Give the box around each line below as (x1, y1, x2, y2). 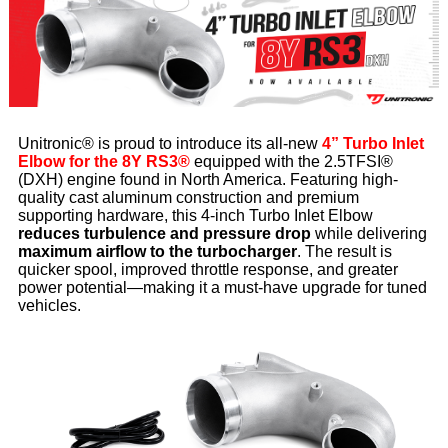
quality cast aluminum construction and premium (17, 189, 359, 207)
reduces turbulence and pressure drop (17, 225, 311, 243)
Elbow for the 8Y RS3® (17, 153, 190, 171)
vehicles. (17, 297, 81, 315)
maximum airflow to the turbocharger (17, 243, 297, 261)
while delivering (310, 225, 427, 243)
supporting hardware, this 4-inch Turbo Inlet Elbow (17, 207, 373, 225)
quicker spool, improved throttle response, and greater (17, 261, 398, 279)
